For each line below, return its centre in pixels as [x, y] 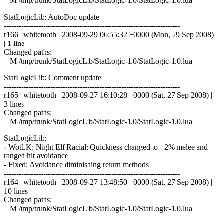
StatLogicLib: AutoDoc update [52, 17]
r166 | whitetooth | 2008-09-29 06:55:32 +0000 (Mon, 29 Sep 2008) [109, 34]
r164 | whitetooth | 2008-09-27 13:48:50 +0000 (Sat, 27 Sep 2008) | [108, 182]
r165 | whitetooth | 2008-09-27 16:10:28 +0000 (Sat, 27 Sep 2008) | [108, 95]
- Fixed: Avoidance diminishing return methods [76, 164]
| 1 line [14, 43]
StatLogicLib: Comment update [53, 77]
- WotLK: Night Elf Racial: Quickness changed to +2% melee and [106, 147]
